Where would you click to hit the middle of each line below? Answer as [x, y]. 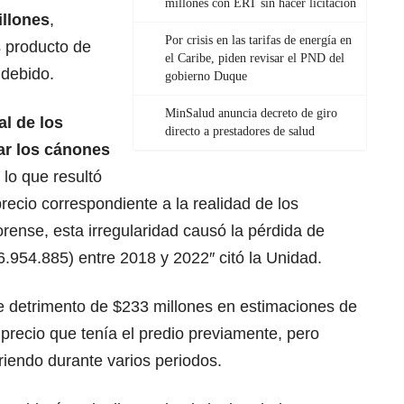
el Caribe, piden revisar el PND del [255, 59]
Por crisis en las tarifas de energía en [258, 41]
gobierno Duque [206, 77]
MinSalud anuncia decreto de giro [251, 114]
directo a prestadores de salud [240, 132]
